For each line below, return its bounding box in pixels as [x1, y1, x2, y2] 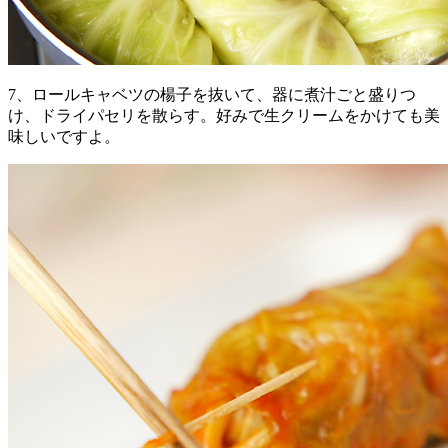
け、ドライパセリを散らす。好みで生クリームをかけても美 [8, 106, 440, 124]
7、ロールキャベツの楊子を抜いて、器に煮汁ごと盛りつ [8, 85, 416, 103]
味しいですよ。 [8, 127, 120, 145]
